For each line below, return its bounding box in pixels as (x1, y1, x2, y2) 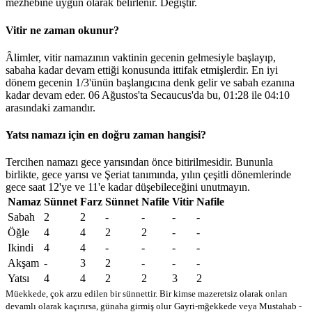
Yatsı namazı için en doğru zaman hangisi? (6, 129, 206, 141)
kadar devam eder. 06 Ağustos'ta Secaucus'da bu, (6, 88, 224, 101)
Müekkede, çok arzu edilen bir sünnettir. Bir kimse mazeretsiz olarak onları (6, 288, 288, 299)
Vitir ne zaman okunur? (6, 24, 119, 36)
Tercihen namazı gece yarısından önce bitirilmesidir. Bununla (6, 156, 273, 169)
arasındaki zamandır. (6, 101, 95, 114)
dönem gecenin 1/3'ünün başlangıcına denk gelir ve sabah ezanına (6, 76, 295, 88)
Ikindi (8, 242, 33, 254)
